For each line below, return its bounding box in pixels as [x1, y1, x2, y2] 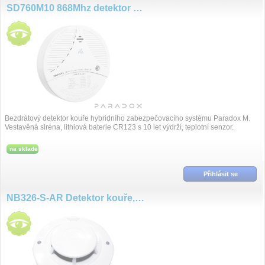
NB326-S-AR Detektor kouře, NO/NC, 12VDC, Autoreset [135, 193, 144, 203]
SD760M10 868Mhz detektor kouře [133, 3, 143, 13]
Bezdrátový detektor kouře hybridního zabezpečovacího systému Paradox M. [5, 114, 250, 122]
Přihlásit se [203, 170, 238, 177]
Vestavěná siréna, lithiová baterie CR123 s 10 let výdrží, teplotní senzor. [5, 123, 234, 131]
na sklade [9, 146, 38, 152]
